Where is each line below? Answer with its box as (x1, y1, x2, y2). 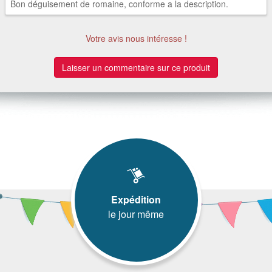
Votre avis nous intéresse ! (85, 32, 187, 44)
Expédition (111, 192, 161, 206)
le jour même (108, 206, 164, 221)
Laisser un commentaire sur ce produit (62, 61, 210, 73)
